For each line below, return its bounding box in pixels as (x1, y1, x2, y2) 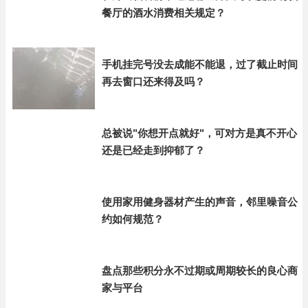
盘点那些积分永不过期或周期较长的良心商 (102, 265, 298, 276)
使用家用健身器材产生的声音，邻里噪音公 (102, 196, 298, 208)
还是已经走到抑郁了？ (102, 144, 205, 156)
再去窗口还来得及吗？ (102, 76, 205, 87)
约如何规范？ (102, 213, 164, 225)
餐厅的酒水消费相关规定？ (102, 7, 225, 19)
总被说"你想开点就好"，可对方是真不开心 (102, 127, 297, 139)
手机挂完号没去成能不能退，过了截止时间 (102, 58, 298, 70)
